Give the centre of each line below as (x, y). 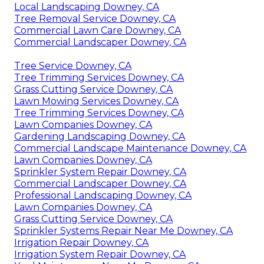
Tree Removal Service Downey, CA (95, 18)
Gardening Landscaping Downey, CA (100, 136)
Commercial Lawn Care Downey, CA (98, 30)
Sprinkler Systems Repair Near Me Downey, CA (123, 230)
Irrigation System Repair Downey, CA (100, 254)
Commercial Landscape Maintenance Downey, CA (130, 148)
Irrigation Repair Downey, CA (81, 242)
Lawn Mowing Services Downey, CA (96, 101)
